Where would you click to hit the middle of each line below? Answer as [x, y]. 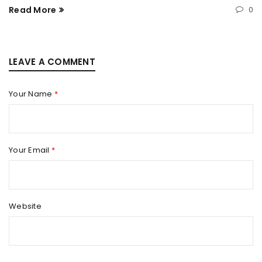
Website [25, 206]
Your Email [30, 150]
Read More [33, 10]
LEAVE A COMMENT [52, 62]
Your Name [32, 94]
